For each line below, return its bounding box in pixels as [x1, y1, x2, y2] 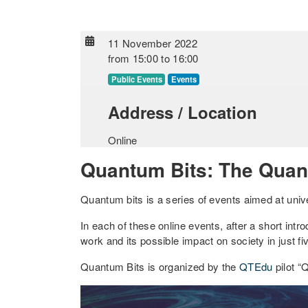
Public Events [111, 74, 162, 85]
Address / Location [108, 100, 257, 124]
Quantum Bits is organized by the [80, 259, 239, 274]
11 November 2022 [108, 36, 197, 50]
